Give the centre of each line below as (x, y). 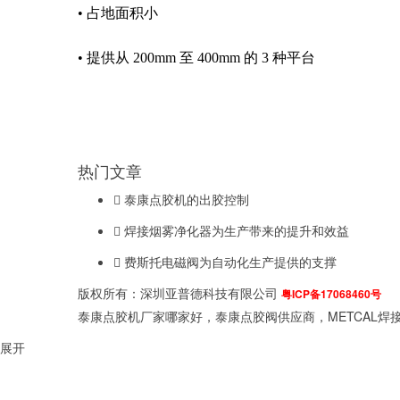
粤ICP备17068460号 (331, 294)
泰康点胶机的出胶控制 (187, 199)
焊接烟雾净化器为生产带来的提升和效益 (237, 230)
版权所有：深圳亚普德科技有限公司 (179, 293)
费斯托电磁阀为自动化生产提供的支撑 (230, 262)
